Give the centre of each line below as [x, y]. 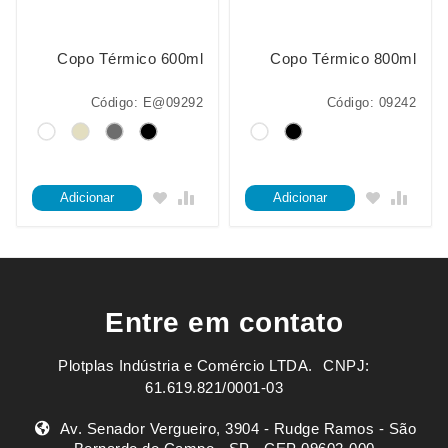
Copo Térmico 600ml [130, 58]
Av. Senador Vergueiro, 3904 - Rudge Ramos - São [236, 429]
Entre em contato [224, 323]
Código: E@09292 [146, 102]
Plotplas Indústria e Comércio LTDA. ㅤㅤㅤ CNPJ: [214, 366]
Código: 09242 [371, 102]
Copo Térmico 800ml [343, 58]
